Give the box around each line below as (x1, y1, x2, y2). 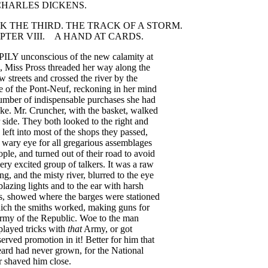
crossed (50, 73, 78, 83)
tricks (26, 224, 46, 234)
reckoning (74, 84, 111, 94)
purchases (87, 95, 124, 105)
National (111, 245, 144, 255)
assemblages (105, 138, 152, 148)
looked (63, 116, 89, 126)
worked (54, 202, 83, 212)
